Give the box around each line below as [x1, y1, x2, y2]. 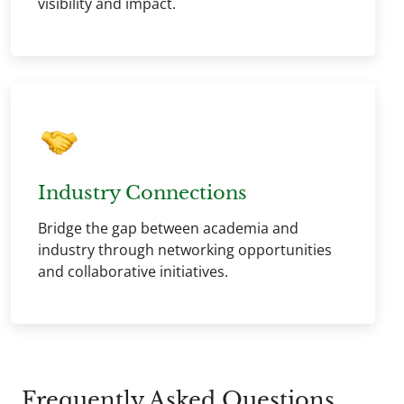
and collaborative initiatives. [38, 262, 228, 281]
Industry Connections [38, 181, 247, 205]
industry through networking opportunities [38, 240, 332, 260]
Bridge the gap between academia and [38, 218, 298, 238]
